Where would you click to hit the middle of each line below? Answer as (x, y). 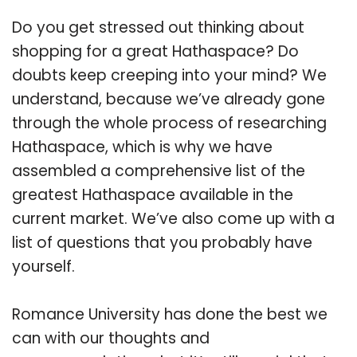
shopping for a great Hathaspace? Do (155, 51)
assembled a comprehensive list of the (159, 171)
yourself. (43, 266)
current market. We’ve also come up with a (173, 218)
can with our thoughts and (111, 338)
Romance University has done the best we (170, 314)
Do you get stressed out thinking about (158, 27)
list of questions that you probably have (162, 242)
